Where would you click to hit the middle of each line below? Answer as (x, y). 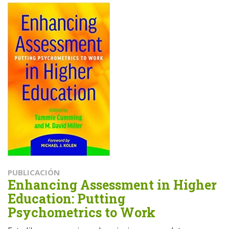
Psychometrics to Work (82, 212)
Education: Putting (66, 198)
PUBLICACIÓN (34, 172)
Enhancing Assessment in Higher (112, 185)
